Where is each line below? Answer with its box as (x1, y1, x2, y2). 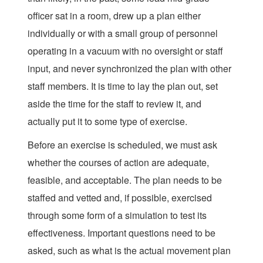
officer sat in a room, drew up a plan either (28, 9, 201, 23)
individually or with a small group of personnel (28, 26, 218, 41)
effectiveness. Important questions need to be (28, 226, 215, 240)
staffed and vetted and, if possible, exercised (28, 191, 212, 205)
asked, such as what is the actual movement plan (28, 244, 231, 258)
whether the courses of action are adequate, (28, 156, 209, 170)
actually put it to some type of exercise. (28, 114, 187, 129)
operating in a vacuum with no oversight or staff (28, 44, 223, 58)
